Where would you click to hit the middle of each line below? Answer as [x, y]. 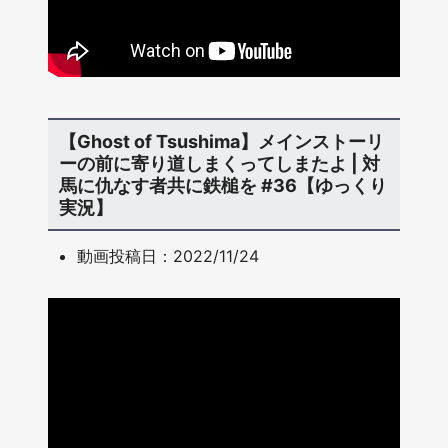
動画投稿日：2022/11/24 [168, 256]
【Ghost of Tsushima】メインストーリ [221, 141]
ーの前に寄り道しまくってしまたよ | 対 [219, 163]
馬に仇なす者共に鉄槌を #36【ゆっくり [222, 185]
